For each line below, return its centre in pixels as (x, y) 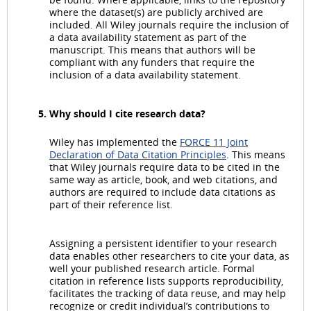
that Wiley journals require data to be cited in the (165, 167)
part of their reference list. (111, 204)
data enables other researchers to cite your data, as (169, 255)
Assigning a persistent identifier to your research (163, 243)
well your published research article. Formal (152, 268)
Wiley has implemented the (115, 142)
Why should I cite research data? (127, 113)
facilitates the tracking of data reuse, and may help (168, 293)
